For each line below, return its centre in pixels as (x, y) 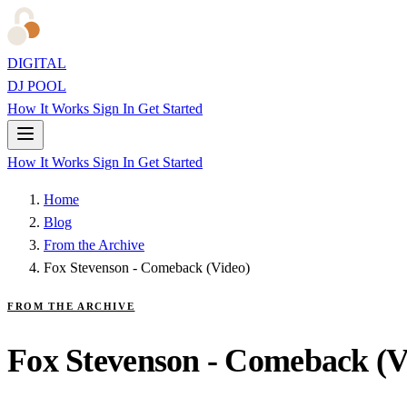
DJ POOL (37, 86)
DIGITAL (37, 63)
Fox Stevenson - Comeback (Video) (147, 268)
